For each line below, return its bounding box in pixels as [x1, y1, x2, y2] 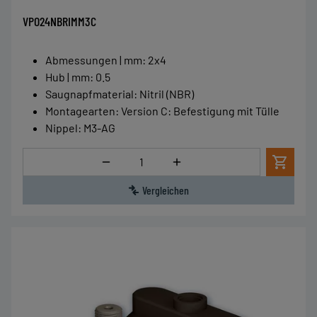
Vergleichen [142, 183, 189, 197]
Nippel [45, 121, 78, 134]
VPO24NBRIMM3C [23, 13, 96, 29]
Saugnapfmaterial [45, 87, 134, 100]
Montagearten [45, 104, 115, 117]
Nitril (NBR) [139, 87, 194, 100]
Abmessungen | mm [45, 53, 142, 67]
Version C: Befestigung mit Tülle [121, 104, 279, 117]
